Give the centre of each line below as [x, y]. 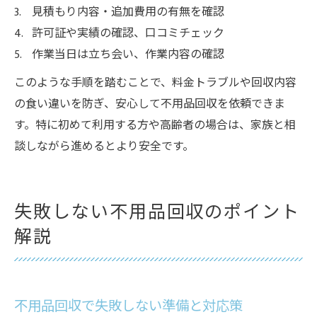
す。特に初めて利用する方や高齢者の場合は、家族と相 [155, 126]
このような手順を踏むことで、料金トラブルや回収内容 [155, 83]
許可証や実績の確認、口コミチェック [128, 34]
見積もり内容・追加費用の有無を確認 [128, 13]
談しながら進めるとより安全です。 [104, 147]
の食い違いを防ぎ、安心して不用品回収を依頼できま [150, 105]
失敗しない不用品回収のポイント [157, 213]
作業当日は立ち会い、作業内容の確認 [128, 55]
